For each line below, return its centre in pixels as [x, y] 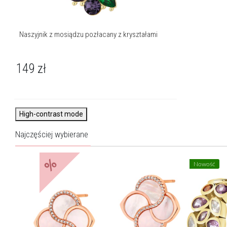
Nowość [204, 164]
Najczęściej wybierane [52, 135]
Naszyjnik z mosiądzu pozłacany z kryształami [89, 35]
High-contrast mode [51, 114]
